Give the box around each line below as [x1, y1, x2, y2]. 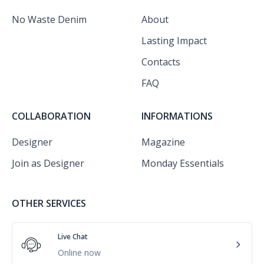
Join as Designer [12, 157, 84, 170]
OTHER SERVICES [12, 197, 86, 210]
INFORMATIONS [141, 110, 213, 123]
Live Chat [58, 232, 88, 242]
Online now [58, 247, 101, 258]
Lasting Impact [141, 34, 207, 47]
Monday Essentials [141, 157, 224, 170]
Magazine [141, 136, 185, 148]
